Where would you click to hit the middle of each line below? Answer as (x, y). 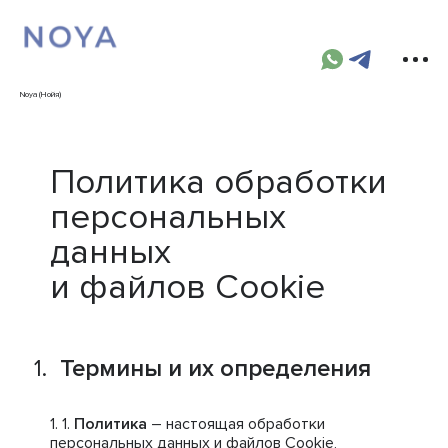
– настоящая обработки (236, 424)
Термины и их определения (215, 368)
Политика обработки (218, 182)
